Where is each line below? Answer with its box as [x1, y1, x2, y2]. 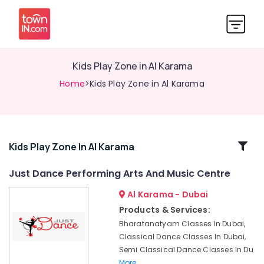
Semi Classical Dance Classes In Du [118, 245, 253, 255]
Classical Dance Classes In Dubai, [118, 232, 246, 242]
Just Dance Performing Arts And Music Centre [9, 167, 230, 180]
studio [9, 213, 33, 223]
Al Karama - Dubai [125, 189, 209, 200]
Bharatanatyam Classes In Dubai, [118, 219, 246, 229]
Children [9, 190, 41, 200]
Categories [9, 153, 71, 167]
